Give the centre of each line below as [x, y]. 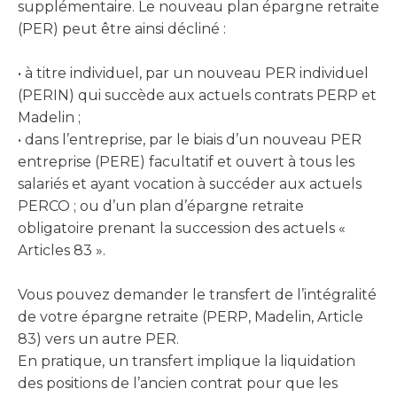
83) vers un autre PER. [98, 339]
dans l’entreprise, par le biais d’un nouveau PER [193, 140]
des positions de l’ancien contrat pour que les [178, 383]
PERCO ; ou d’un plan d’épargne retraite [161, 206]
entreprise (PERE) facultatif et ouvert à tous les [186, 162]
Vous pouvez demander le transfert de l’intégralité [197, 295]
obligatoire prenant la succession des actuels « [182, 228]
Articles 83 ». [62, 250]
